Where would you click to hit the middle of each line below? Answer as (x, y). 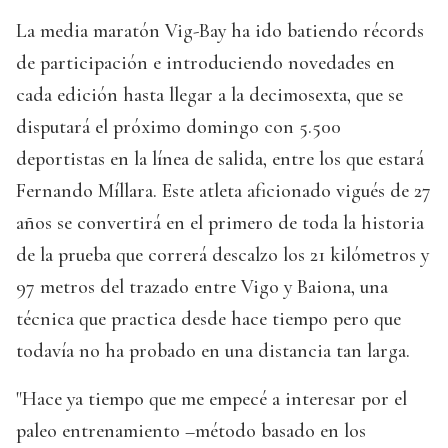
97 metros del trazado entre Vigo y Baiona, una (202, 287)
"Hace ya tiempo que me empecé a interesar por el (211, 399)
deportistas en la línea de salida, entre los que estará (220, 159)
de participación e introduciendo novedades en (205, 63)
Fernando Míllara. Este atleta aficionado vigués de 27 (223, 191)
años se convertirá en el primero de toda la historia (220, 223)
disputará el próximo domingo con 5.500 (178, 127)
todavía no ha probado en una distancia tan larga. (213, 351)
